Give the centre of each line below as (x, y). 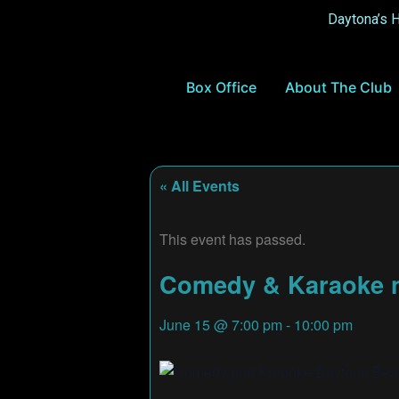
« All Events (199, 186)
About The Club (338, 88)
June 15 (185, 324)
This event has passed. (232, 239)
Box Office (221, 88)
